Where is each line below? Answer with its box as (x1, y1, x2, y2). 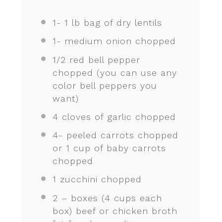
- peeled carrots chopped (58, 130, 178, 141)
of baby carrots (90, 143, 166, 154)
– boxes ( (57, 192, 105, 203)
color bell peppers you (52, 80, 157, 91)
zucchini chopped (56, 174, 142, 185)
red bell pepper (65, 54, 140, 65)
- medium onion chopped (56, 36, 176, 47)
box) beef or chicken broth (52, 205, 177, 216)
